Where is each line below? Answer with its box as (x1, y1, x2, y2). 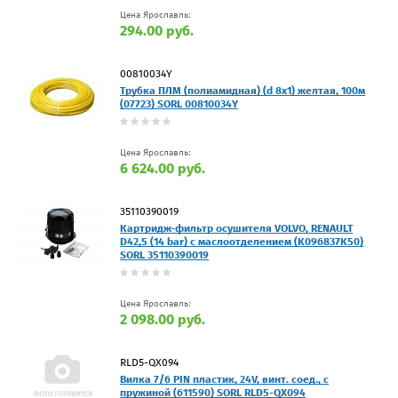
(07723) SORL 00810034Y (120, 98, 238, 111)
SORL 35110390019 (120, 249, 209, 262)
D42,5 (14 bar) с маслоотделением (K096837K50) (120, 235, 363, 249)
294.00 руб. (120, 22, 194, 40)
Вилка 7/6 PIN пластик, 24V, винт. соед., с (120, 373, 329, 386)
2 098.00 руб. (120, 311, 205, 329)
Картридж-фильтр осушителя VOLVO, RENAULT (120, 222, 353, 235)
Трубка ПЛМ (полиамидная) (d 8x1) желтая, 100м (120, 84, 365, 98)
